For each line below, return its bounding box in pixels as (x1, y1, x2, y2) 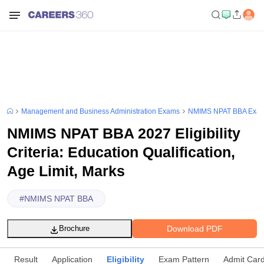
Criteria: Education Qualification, (7, 144, 235, 160)
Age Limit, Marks (7, 163, 125, 179)
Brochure (59, 224, 90, 233)
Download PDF (166, 223, 223, 233)
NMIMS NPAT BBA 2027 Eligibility (7, 125, 240, 141)
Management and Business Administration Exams (21, 107, 180, 115)
